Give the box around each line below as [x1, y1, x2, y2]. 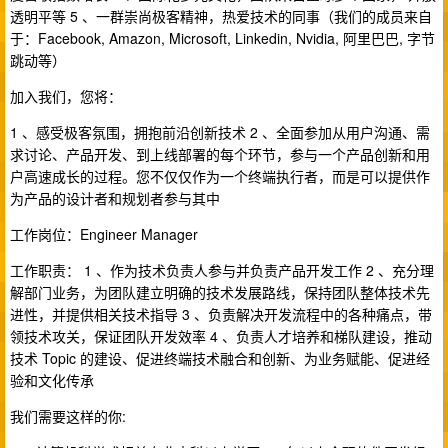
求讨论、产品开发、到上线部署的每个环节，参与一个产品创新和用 [10, 144, 430, 164]
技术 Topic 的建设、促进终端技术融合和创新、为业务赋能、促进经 [10, 348, 430, 368]
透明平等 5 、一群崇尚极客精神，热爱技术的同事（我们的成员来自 [10, 6, 432, 26]
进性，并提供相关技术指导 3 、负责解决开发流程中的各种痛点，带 [10, 304, 432, 324]
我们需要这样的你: [10, 406, 126, 426]
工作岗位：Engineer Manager [10, 224, 198, 244]
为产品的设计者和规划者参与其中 [10, 188, 220, 208]
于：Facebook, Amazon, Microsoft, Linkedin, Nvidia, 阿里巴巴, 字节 [10, 28, 435, 48]
